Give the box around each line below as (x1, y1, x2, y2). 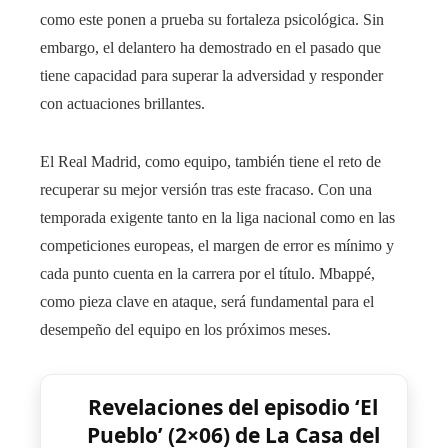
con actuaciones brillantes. (40, 95, 205, 113)
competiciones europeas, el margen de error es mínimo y (40, 237, 394, 255)
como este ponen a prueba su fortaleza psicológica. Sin (40, 11, 384, 29)
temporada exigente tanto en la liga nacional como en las (40, 209, 395, 227)
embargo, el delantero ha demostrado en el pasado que (40, 39, 381, 57)
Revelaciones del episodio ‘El (88, 393, 378, 422)
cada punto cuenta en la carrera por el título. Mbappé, (40, 265, 375, 283)
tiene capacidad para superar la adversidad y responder (40, 67, 383, 85)
